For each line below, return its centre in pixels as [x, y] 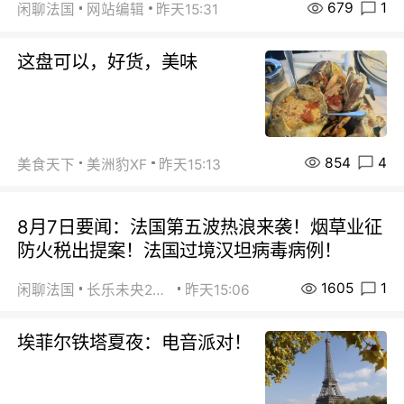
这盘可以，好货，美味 [108, 62]
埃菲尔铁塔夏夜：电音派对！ [135, 342]
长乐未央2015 [159, 290]
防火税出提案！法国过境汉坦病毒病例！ [180, 251]
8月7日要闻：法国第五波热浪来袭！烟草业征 [200, 227]
